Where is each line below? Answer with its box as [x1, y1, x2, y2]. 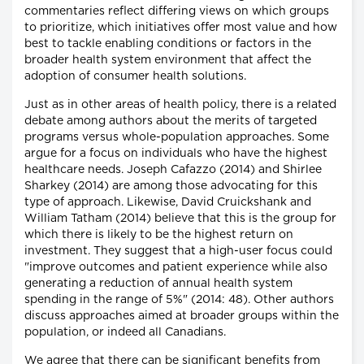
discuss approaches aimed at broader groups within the [24, 310, 339, 323]
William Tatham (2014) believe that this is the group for [24, 213, 336, 225]
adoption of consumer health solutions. [24, 71, 246, 83]
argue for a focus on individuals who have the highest [24, 148, 327, 160]
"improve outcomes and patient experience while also [24, 262, 327, 274]
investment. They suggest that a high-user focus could [24, 245, 332, 258]
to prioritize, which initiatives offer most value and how [24, 22, 337, 34]
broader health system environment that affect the [24, 54, 311, 67]
